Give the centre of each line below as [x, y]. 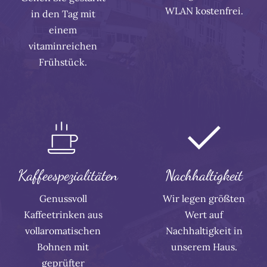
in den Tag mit [63, 13]
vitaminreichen [63, 46]
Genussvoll [63, 198]
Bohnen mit [63, 246]
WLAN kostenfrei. [204, 10]
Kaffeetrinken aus [63, 214]
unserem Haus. [204, 246]
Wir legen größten [204, 198]
